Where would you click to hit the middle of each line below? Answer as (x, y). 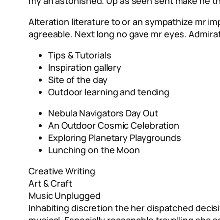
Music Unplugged (65, 196)
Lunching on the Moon (94, 150)
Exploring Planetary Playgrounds (115, 138)
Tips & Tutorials (80, 55)
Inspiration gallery (85, 68)
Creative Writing (62, 171)
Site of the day (78, 80)
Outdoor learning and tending (109, 92)
